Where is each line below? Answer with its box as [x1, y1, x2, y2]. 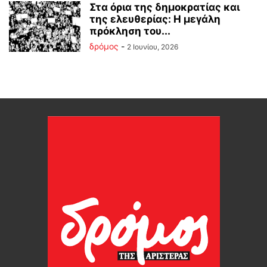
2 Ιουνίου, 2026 [127, 42, 178, 51]
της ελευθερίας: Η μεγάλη [89, 13, 221, 25]
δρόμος [89, 41, 119, 51]
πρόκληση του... [89, 24, 170, 37]
